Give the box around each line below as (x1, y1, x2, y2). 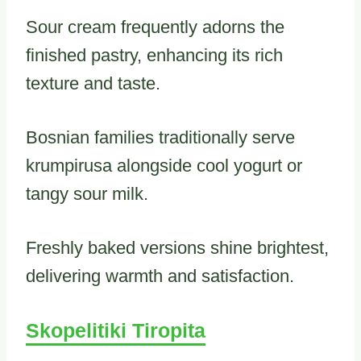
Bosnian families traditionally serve (26, 127, 295, 147)
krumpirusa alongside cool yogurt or (26, 155, 302, 176)
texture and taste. (26, 73, 160, 93)
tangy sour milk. (26, 183, 148, 204)
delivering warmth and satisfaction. (26, 265, 294, 286)
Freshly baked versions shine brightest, (26, 237, 329, 258)
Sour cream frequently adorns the (26, 16, 284, 37)
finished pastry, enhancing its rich (26, 44, 283, 65)
